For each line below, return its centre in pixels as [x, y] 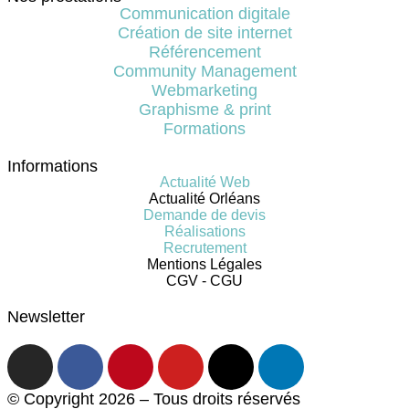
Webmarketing [204, 90]
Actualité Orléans [204, 199]
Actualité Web [204, 182]
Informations [52, 166]
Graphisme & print [204, 110]
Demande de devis [204, 215]
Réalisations [204, 231]
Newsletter [46, 317]
